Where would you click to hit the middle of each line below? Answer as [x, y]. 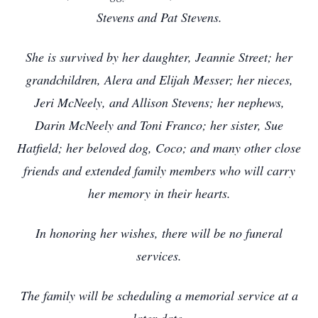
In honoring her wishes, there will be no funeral [159, 233]
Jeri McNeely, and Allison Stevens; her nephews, [159, 102]
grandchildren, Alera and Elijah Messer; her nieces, [159, 79]
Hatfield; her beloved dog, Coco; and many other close [159, 148]
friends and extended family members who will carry [159, 170]
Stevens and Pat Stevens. [159, 17]
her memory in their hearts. [159, 193]
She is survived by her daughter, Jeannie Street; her [159, 57]
